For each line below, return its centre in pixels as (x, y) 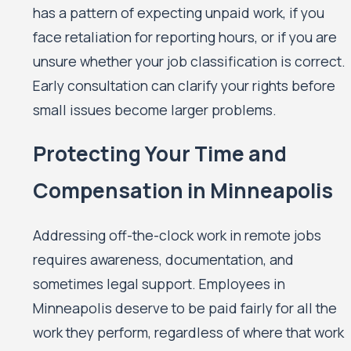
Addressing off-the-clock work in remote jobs (177, 235)
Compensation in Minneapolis (183, 191)
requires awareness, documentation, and (164, 259)
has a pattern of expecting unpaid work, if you (179, 12)
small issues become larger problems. (155, 109)
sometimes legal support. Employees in (159, 283)
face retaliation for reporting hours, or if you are (185, 36)
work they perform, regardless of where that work (189, 332)
